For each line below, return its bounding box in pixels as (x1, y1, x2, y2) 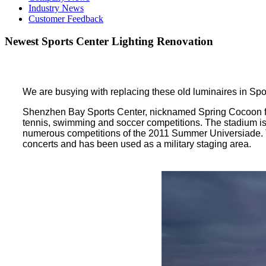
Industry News (28, 2, 84, 13)
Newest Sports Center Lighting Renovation (5, 35, 213, 48)
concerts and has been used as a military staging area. (23, 138, 251, 149)
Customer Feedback (28, 13, 103, 24)
